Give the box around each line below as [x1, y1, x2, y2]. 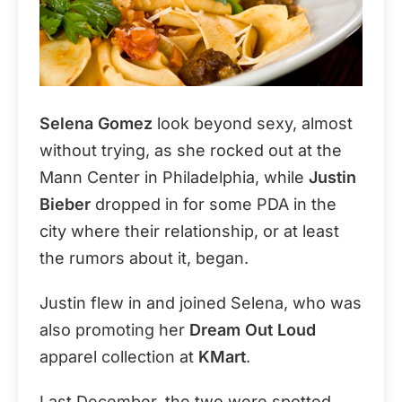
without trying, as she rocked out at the [39, 141, 342, 160]
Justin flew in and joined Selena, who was [39, 293, 362, 312]
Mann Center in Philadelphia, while [39, 168, 309, 187]
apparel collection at [39, 347, 198, 366]
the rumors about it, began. [39, 249, 249, 267]
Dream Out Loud [189, 320, 316, 339]
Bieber [39, 195, 91, 214]
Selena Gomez [39, 114, 153, 133]
